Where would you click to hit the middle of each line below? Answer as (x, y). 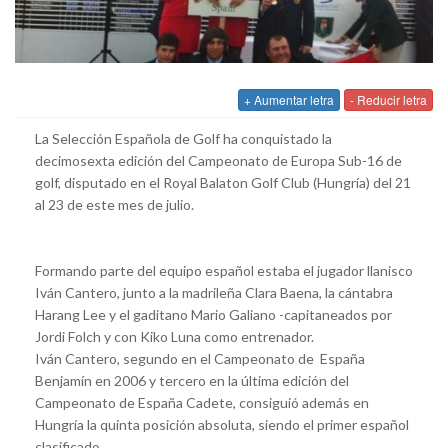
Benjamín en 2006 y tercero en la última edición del (192, 380)
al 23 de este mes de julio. (114, 204)
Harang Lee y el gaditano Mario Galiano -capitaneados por (213, 314)
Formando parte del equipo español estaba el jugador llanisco (224, 270)
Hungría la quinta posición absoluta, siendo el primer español (222, 424)
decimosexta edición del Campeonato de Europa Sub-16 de (218, 160)
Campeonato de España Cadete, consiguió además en (202, 402)
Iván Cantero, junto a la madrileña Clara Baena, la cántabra (214, 292)
